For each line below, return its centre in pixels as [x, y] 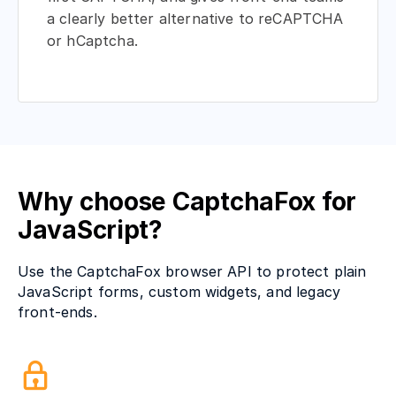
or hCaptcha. [92, 41]
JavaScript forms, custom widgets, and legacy [179, 292]
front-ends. [57, 312]
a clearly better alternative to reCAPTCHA [195, 19]
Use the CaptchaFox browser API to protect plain [192, 272]
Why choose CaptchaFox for [187, 202]
